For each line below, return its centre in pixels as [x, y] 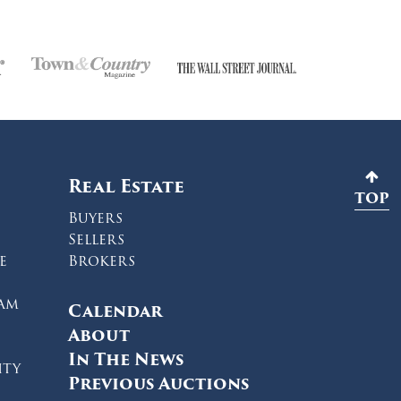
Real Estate [126, 187]
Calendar [115, 311]
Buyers [95, 218]
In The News [126, 360]
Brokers [102, 261]
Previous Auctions [158, 384]
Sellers [96, 240]
